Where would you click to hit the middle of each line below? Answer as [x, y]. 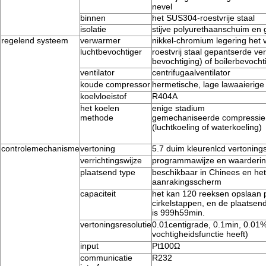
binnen [93, 18]
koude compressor [115, 85]
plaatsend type [109, 172]
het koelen [100, 108]
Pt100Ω [166, 246]
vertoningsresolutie [116, 225]
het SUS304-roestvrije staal [203, 18]
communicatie [106, 258]
